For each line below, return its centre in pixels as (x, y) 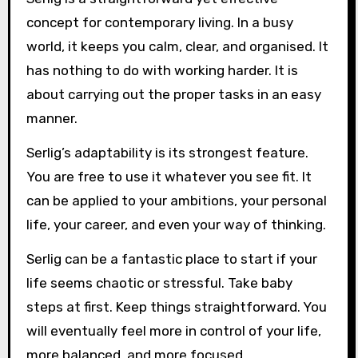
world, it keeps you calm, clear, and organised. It (177, 46)
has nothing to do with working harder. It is (162, 70)
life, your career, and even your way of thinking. (176, 224)
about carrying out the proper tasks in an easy (173, 94)
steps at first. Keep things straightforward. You (176, 306)
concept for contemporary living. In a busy (159, 22)
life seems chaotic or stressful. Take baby (159, 282)
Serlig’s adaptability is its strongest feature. (167, 152)
